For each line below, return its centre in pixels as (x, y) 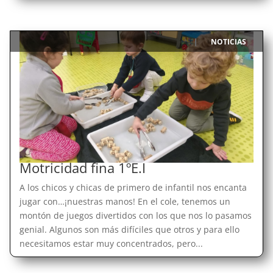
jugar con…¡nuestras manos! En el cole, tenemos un (125, 201)
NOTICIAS (229, 41)
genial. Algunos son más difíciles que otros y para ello (129, 229)
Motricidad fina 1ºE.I (82, 167)
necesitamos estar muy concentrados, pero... (111, 243)
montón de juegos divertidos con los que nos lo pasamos (135, 215)
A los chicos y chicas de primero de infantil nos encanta (133, 187)
